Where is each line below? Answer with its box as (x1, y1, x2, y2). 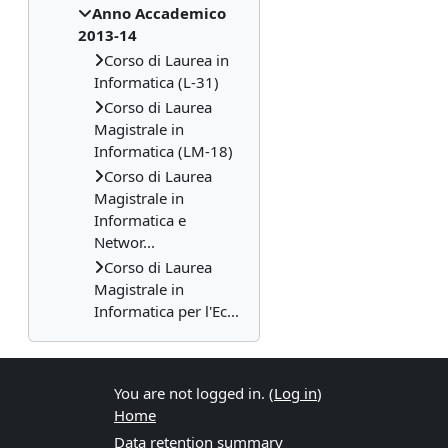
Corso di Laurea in (104, 50, 229, 70)
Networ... (94, 232, 155, 252)
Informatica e (94, 210, 186, 230)
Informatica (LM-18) (94, 141, 233, 161)
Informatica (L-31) (94, 72, 219, 92)
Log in (274, 383, 317, 403)
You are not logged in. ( (114, 383, 274, 403)
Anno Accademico (92, 3, 226, 23)
